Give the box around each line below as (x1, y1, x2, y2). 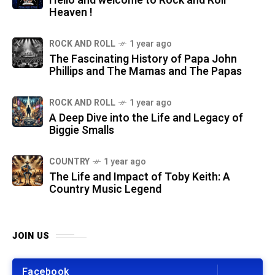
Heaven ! (49, 4, 93, 21)
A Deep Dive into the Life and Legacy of (49, 110, 243, 127)
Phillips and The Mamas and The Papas (49, 63, 242, 80)
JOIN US (12, 230, 50, 243)
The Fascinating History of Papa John (49, 51, 237, 68)
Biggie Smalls (49, 122, 114, 139)
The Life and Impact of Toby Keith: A (49, 169, 230, 186)
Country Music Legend (49, 181, 161, 198)
